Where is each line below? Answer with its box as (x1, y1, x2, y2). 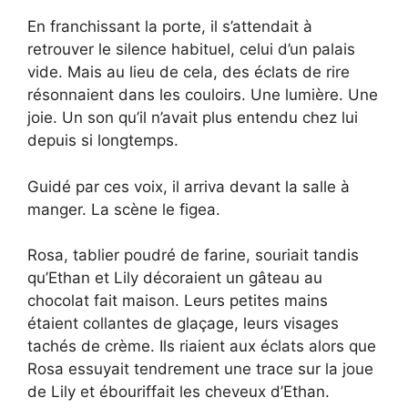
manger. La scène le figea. (27, 199, 220, 219)
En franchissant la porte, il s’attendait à (27, 17, 312, 36)
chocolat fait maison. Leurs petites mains (27, 291, 328, 311)
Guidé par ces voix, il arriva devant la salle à (27, 177, 350, 196)
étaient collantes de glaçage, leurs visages (27, 314, 339, 333)
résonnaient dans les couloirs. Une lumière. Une (27, 86, 378, 105)
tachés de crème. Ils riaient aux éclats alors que (27, 337, 376, 356)
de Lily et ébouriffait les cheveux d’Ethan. (27, 382, 330, 402)
